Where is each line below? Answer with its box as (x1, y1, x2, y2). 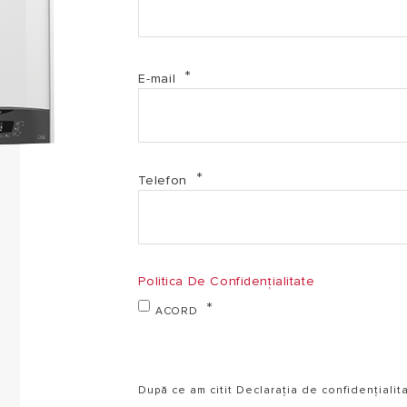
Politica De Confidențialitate (138, 273, 315, 289)
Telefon (138, 173, 192, 188)
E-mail (138, 71, 181, 86)
